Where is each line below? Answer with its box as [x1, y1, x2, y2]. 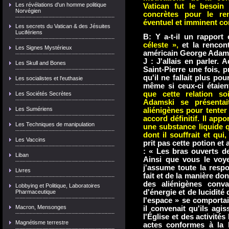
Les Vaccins [15, 136, 45, 143]
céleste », [143, 41, 178, 49]
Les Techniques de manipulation [15, 121, 95, 127]
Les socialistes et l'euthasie [15, 75, 83, 81]
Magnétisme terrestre [15, 219, 68, 225]
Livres [15, 167, 31, 173]
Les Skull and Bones [15, 60, 66, 66]
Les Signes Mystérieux [15, 44, 72, 51]
